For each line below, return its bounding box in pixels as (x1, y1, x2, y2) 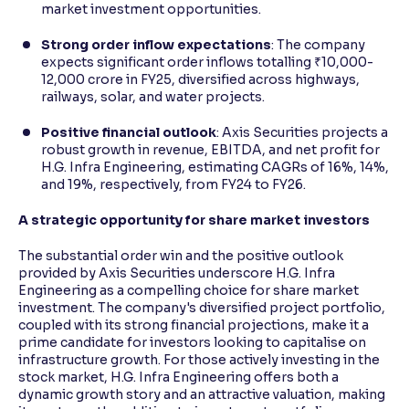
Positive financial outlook (41, 124, 216, 141)
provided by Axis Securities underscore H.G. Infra (18, 265, 335, 281)
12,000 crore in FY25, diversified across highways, (41, 71, 360, 88)
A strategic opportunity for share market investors (18, 212, 370, 228)
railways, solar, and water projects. (41, 89, 265, 105)
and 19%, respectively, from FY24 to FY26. (41, 176, 306, 193)
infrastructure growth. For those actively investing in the (18, 351, 380, 368)
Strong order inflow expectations (41, 37, 271, 53)
